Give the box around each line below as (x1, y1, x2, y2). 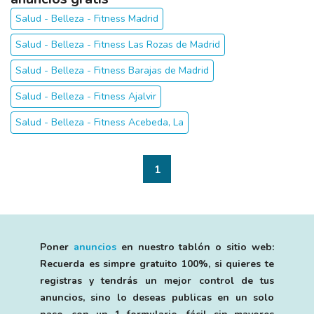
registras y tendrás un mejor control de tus (39, 274, 275, 287)
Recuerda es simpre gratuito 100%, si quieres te (39, 257, 275, 271)
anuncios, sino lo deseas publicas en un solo (39, 291, 275, 304)
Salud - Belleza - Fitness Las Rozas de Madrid (15, 38, 220, 51)
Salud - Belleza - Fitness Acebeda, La (15, 116, 184, 129)
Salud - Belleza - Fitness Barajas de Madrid (15, 64, 209, 77)
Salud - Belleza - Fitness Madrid (15, 12, 158, 25)
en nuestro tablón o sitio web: (116, 240, 275, 254)
